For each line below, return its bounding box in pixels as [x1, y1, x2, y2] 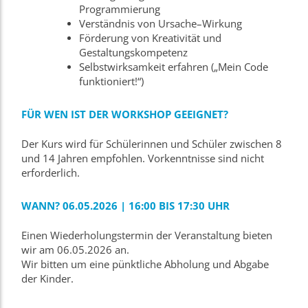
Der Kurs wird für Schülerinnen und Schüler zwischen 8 [21, 137, 282, 151]
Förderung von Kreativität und [78, 31, 221, 45]
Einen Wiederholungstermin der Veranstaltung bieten [21, 228, 272, 242]
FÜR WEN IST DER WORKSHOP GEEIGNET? [21, 107, 228, 121]
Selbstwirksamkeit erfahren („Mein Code [78, 60, 268, 74]
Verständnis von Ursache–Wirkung [78, 16, 242, 30]
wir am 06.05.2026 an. [21, 243, 129, 256]
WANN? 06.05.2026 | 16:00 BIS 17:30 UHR [21, 199, 230, 212]
